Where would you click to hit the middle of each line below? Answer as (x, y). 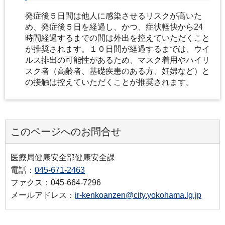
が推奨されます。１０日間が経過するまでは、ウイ (118, 49)
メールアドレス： (43, 195)
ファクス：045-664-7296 (56, 182)
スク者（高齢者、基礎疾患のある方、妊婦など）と (118, 71)
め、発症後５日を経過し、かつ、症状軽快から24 (114, 27)
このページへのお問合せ (66, 131)
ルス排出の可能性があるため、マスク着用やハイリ (118, 60)
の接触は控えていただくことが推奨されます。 (109, 82)
